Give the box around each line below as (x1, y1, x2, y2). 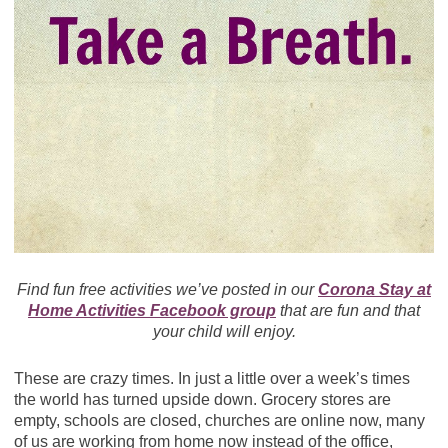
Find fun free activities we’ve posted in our (17, 280, 318, 298)
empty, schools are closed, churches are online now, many (13, 411, 425, 429)
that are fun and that (276, 301, 420, 319)
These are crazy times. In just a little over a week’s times (13, 369, 410, 387)
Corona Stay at (318, 280, 431, 298)
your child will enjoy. (152, 322, 296, 340)
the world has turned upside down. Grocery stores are (13, 390, 391, 408)
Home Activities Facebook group (28, 301, 276, 319)
